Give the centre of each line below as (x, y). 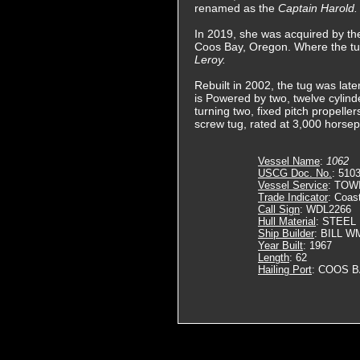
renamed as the (236, 8)
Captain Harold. (318, 8)
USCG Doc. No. (295, 173)
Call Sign (279, 209)
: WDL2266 (325, 209)
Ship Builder (286, 233)
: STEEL (336, 221)
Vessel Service (293, 185)
